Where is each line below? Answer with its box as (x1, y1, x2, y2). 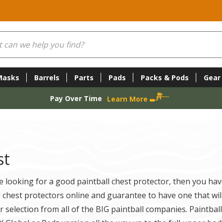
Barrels (34, 72, 59, 82)
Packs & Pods (140, 72, 189, 82)
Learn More (107, 94, 150, 104)
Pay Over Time (50, 93, 102, 103)
